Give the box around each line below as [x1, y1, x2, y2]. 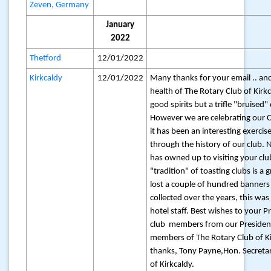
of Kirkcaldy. [150, 260, 195, 269]
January [106, 21, 134, 30]
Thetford [30, 54, 62, 63]
